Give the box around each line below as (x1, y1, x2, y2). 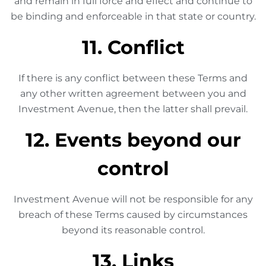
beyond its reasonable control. (61, 224, 205, 236)
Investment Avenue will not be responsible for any (13, 194, 253, 205)
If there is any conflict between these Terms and (18, 72, 248, 84)
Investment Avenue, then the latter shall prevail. (18, 103, 248, 115)
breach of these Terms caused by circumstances (18, 209, 248, 220)
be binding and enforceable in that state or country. (10, 11, 256, 22)
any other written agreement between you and (20, 88, 246, 99)
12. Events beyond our (25, 128, 241, 151)
